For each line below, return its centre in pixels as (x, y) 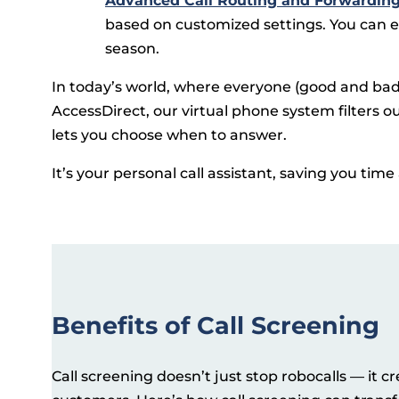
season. (132, 48)
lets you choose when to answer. (169, 134)
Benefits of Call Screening (216, 326)
